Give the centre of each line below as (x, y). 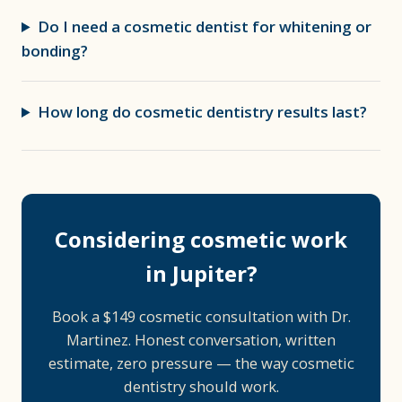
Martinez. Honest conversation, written (201, 340)
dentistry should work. (201, 386)
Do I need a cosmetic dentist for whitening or (205, 26)
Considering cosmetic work (201, 239)
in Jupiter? (201, 273)
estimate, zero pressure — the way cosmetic (201, 363)
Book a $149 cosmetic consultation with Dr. (201, 316)
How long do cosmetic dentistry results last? (203, 112)
